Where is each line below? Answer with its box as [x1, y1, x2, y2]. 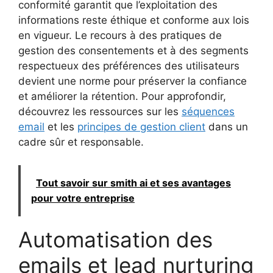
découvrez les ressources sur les [18, 105, 182, 118]
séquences [182, 105, 235, 118]
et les [44, 120, 77, 133]
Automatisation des [18, 227, 213, 253]
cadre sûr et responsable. [18, 135, 144, 148]
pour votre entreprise [31, 192, 135, 205]
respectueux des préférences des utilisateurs [18, 59, 239, 72]
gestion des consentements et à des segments [18, 44, 249, 57]
